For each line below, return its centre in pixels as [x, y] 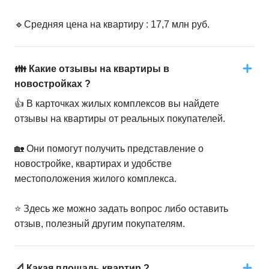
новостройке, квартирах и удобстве [93, 164]
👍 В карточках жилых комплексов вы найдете [117, 104]
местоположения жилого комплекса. [95, 179]
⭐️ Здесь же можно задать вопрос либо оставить [121, 209]
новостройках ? [53, 84]
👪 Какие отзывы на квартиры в [92, 69]
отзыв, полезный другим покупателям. [100, 224]
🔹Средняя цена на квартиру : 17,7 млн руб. [112, 24]
